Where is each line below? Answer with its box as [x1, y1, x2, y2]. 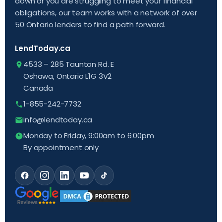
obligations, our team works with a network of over [15, 7, 197, 18]
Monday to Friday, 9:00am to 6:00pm [23, 130, 154, 141]
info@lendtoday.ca [23, 114, 93, 125]
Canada [23, 82, 54, 93]
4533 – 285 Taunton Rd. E [23, 58, 114, 69]
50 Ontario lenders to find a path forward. [15, 19, 166, 30]
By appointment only [23, 142, 99, 153]
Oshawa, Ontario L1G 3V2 [23, 70, 112, 81]
